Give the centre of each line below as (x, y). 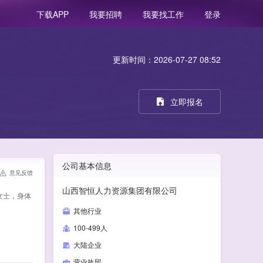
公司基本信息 (87, 166)
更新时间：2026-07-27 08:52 (167, 59)
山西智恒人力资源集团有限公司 (120, 190)
